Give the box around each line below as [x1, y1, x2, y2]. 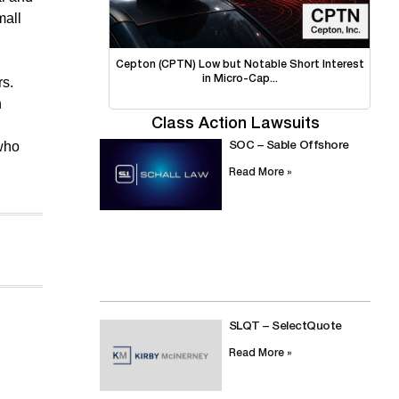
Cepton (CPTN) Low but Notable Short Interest [115, 60, 364, 70]
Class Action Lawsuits [151, 117, 320, 132]
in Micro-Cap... [201, 74, 278, 85]
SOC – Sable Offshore [228, 141, 349, 151]
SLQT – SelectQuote [228, 322, 342, 332]
